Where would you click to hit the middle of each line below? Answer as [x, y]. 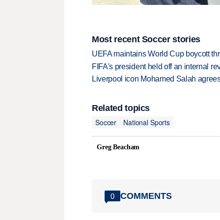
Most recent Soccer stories [146, 39]
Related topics [121, 108]
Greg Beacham [118, 147]
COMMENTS [146, 196]
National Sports [147, 122]
